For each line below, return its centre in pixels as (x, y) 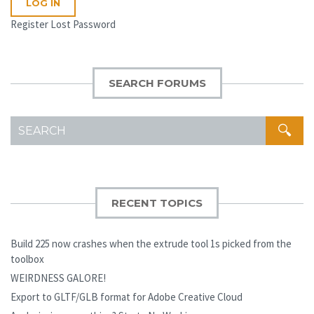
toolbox (27, 259)
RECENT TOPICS (157, 203)
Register (29, 25)
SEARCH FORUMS (157, 83)
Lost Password (83, 25)
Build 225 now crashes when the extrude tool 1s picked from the (151, 244)
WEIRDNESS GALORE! (58, 278)
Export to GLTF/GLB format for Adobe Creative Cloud (127, 297)
